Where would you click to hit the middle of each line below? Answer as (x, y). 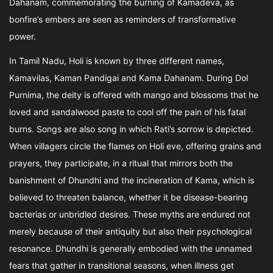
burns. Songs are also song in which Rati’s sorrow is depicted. (131, 129)
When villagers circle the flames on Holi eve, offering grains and (135, 146)
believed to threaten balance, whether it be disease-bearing (129, 197)
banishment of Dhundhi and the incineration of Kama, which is (132, 180)
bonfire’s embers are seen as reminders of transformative (122, 19)
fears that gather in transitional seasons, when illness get (122, 265)
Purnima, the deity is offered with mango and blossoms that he (134, 95)
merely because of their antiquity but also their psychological (130, 231)
